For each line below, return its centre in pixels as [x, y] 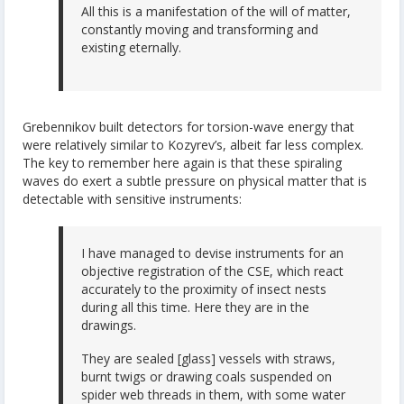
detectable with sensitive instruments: [132, 198]
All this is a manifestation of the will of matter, [216, 12]
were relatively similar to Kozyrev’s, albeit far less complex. [193, 144]
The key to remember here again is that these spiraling [182, 162]
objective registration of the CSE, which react [212, 271]
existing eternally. [131, 48]
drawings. [109, 325]
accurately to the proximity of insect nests [204, 289]
